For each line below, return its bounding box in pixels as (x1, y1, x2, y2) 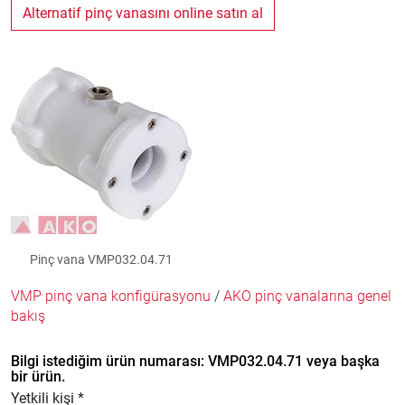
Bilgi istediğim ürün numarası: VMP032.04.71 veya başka (11, 353, 380, 370)
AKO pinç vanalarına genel (223, 287, 391, 305)
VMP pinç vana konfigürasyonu (11, 287, 211, 305)
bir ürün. (11, 368, 65, 385)
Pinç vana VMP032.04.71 (30, 252, 173, 267)
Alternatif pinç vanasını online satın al (23, 5, 263, 22)
